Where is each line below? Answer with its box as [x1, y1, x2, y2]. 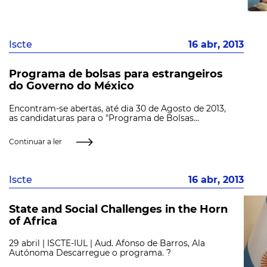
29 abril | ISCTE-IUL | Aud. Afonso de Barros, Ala [9, 238, 205, 249]
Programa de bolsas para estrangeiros [9, 67, 223, 81]
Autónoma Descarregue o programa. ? [9, 247, 171, 259]
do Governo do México [9, 79, 134, 93]
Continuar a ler [9, 136, 62, 146]
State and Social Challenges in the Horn [9, 203, 228, 216]
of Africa [9, 215, 57, 228]
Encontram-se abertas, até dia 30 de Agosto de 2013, [9, 103, 226, 114]
